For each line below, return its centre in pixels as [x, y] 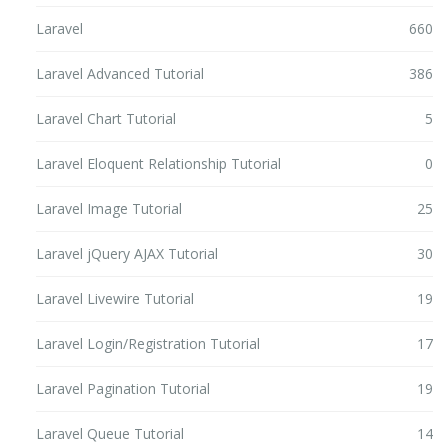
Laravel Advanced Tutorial [120, 74]
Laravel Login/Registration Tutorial [148, 344]
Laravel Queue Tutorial [110, 434]
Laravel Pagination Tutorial [123, 389]
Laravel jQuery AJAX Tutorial [127, 254]
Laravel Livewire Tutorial [115, 299]
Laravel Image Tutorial [109, 209]
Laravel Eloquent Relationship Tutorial [158, 164]
